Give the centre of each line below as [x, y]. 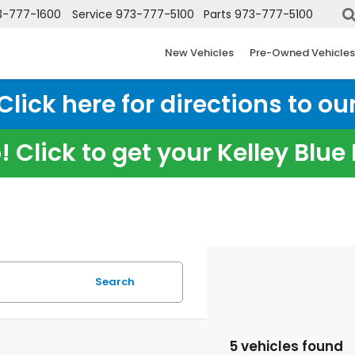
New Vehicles [199, 53]
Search [115, 282]
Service [92, 15]
